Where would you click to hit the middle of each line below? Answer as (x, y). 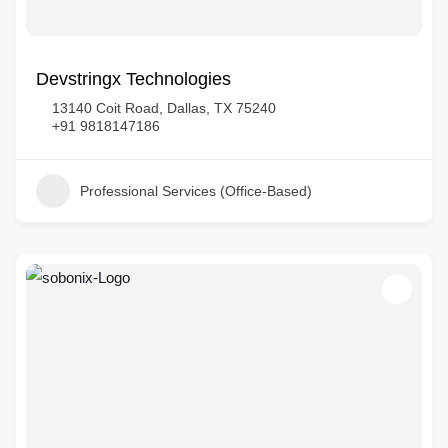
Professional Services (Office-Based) (196, 191)
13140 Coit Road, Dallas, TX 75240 (164, 108)
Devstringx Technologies (133, 79)
